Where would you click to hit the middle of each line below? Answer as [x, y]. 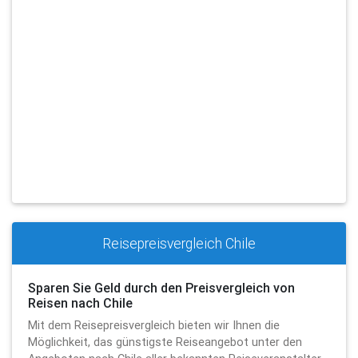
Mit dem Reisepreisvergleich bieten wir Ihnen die [154, 325]
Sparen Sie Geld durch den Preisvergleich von [161, 287]
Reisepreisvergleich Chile [179, 243]
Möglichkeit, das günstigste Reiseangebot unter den [165, 342]
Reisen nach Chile [80, 302]
